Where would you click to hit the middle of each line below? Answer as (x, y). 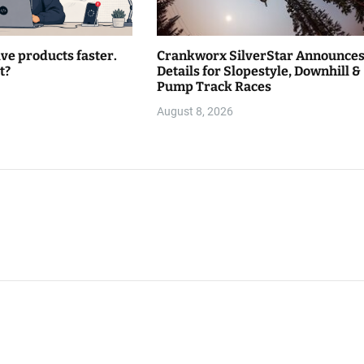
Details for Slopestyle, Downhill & (258, 71)
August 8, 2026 (195, 112)
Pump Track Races (214, 87)
